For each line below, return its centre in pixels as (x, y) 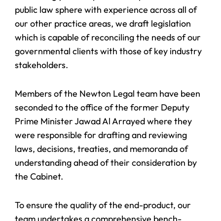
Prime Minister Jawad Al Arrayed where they (103, 121)
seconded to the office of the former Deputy (102, 108)
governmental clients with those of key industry (108, 51)
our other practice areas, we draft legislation (103, 24)
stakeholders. (41, 65)
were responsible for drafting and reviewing (101, 135)
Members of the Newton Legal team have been (108, 94)
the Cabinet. (39, 177)
